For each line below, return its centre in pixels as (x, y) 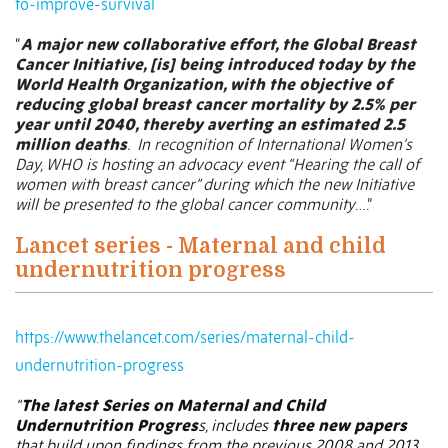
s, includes (235, 425)
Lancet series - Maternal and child (200, 246)
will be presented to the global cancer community (185, 204)
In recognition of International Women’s (274, 144)
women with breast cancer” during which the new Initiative (214, 184)
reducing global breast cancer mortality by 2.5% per (215, 104)
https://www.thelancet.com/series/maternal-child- (185, 337)
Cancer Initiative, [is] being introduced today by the (215, 64)
